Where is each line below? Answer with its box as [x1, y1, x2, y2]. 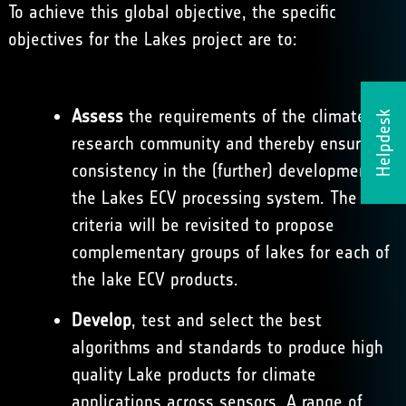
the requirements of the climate [122, 105, 366, 127]
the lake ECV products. [71, 268, 238, 290]
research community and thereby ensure [71, 132, 370, 154]
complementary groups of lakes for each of [71, 241, 390, 263]
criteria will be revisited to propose [71, 214, 334, 236]
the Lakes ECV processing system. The [71, 187, 357, 208]
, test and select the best [130, 309, 322, 331]
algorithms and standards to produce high [71, 336, 383, 358]
